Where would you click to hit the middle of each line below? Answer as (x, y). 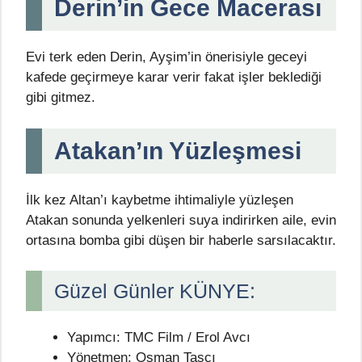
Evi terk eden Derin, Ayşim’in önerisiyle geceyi (166, 57)
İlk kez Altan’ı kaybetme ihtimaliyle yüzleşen (160, 200)
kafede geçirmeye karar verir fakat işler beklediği (174, 78)
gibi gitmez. (61, 98)
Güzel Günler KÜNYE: (155, 291)
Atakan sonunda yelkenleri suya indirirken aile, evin (181, 220)
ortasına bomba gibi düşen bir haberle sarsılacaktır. (181, 240)
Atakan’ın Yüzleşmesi (178, 150)
